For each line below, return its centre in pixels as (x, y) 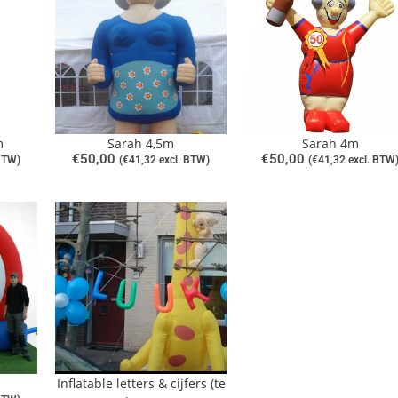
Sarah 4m (330, 144)
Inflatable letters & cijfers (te (141, 383)
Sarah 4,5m (141, 144)
